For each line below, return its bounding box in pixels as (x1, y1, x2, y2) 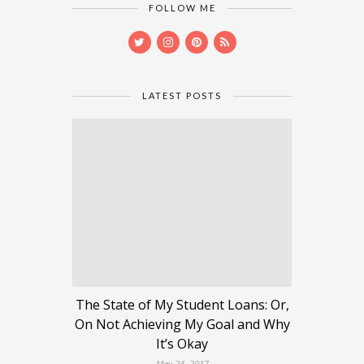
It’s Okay (156, 335, 208, 353)
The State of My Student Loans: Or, (75, 296, 289, 314)
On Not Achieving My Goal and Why (74, 315, 290, 334)
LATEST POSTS (142, 89, 222, 101)
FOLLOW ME (148, 2, 216, 13)
